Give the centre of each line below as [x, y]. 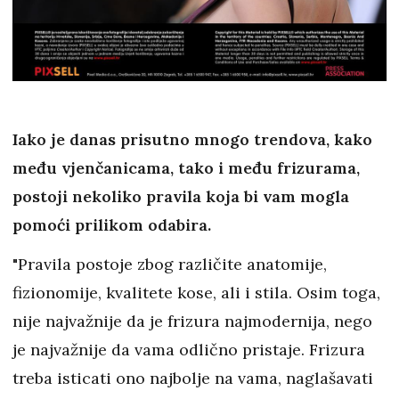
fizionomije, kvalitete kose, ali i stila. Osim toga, [196, 293]
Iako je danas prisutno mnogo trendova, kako [192, 140]
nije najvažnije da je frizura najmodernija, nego [192, 322]
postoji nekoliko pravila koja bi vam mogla [181, 197]
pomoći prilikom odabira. [112, 225]
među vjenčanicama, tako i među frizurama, [186, 168]
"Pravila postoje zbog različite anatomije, [170, 265]
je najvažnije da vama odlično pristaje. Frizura [189, 350]
